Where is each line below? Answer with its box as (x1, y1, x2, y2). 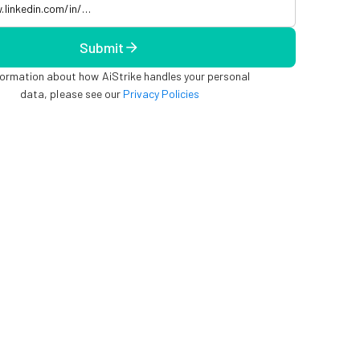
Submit (79, 38, 125, 56)
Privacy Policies (122, 87, 199, 100)
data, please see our (20, 87, 123, 100)
